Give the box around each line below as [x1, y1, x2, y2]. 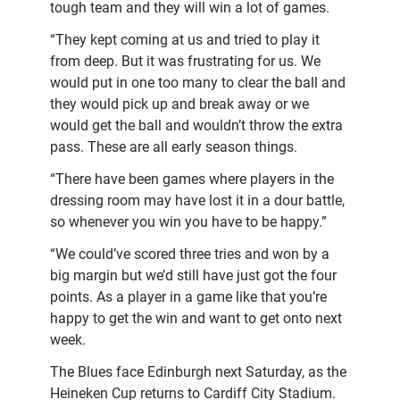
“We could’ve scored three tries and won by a [50, 246, 329, 263]
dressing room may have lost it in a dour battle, [50, 192, 345, 210]
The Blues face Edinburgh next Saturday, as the [50, 363, 346, 381]
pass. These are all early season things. [50, 138, 297, 156]
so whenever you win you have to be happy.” [50, 213, 327, 231]
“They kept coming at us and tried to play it [50, 31, 320, 49]
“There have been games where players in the [50, 171, 334, 188]
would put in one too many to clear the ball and [50, 74, 346, 92]
